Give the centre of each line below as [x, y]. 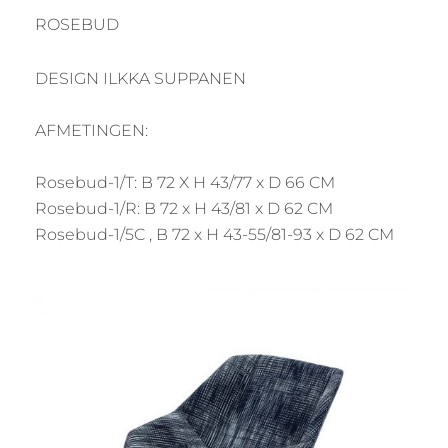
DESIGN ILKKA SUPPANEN [140, 78]
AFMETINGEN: [91, 130]
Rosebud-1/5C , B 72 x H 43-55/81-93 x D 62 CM [214, 234]
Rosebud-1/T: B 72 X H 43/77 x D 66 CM [185, 182]
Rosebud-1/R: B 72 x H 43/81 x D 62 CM [184, 208]
